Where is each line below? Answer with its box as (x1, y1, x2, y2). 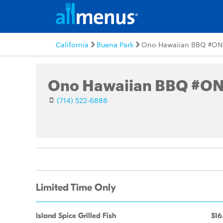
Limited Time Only (36, 182, 116, 194)
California (56, 39, 89, 49)
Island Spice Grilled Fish (36, 211, 116, 220)
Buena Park (97, 39, 133, 49)
